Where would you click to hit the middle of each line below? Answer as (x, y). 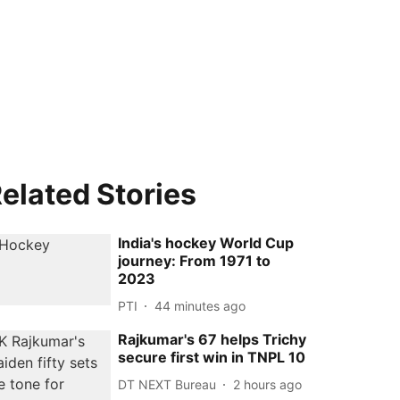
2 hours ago (268, 384)
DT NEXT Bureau (167, 384)
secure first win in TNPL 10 (212, 357)
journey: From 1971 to (195, 261)
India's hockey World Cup (206, 243)
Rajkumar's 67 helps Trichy (212, 339)
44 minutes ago (200, 305)
